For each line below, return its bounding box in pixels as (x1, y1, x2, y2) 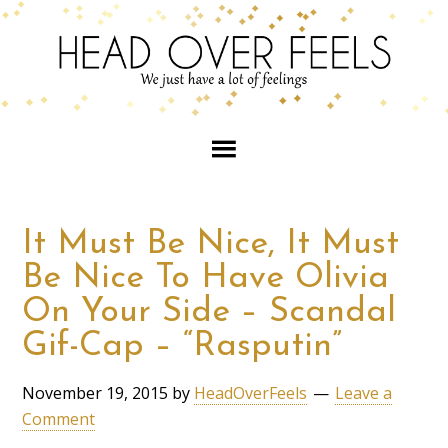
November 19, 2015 (22, 381, 169, 404)
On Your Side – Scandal (22, 294, 397, 330)
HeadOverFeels (194, 381, 308, 404)
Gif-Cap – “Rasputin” (22, 328, 343, 364)
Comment (22, 407, 96, 430)
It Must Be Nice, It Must (22, 226, 400, 262)
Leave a (335, 381, 393, 404)
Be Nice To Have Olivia (22, 260, 390, 296)
